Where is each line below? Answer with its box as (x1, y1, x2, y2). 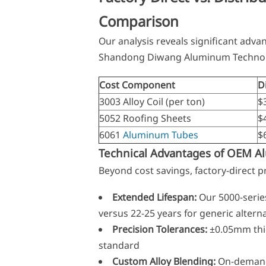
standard (98, 239, 140, 252)
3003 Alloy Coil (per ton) (99, 94, 205, 108)
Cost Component (99, 78, 175, 91)
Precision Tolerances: (112, 223, 207, 236)
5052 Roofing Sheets (99, 111, 191, 125)
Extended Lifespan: (112, 191, 197, 204)
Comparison (98, 11, 179, 31)
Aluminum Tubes (122, 128, 198, 141)
